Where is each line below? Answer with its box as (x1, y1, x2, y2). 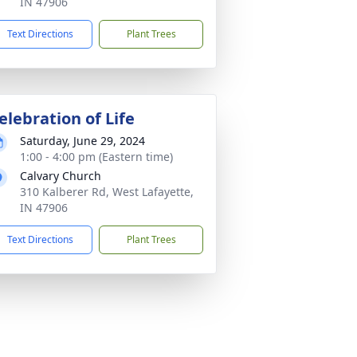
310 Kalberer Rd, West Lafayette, (20, 184, 194, 199)
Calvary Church (20, 168, 101, 183)
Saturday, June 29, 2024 (20, 133, 145, 148)
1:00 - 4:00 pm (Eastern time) (20, 149, 173, 164)
